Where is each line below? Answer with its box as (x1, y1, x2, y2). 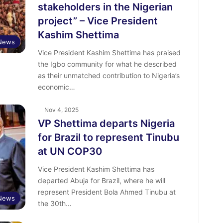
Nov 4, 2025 (44, 106, 79, 114)
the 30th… (37, 199, 72, 208)
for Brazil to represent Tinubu (37, 131, 179, 144)
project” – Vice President (37, 15, 158, 27)
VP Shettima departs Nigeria (37, 117, 175, 130)
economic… (37, 83, 75, 92)
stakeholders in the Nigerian (37, 1, 173, 13)
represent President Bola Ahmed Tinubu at (37, 188, 176, 197)
